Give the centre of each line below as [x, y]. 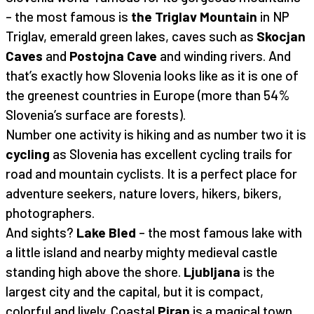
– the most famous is [68, 16]
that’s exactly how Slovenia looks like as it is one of [152, 75]
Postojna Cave [113, 55]
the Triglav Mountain [194, 16]
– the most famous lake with [219, 232]
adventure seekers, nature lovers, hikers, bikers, [144, 193]
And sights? [41, 232]
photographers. [50, 212]
